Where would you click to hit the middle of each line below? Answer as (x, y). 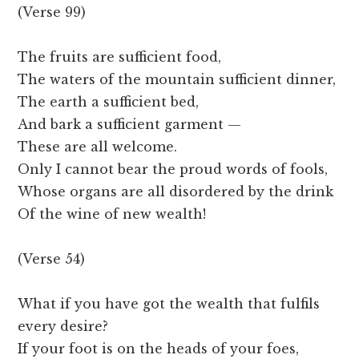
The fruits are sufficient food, (120, 57)
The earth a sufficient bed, (109, 102)
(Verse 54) (52, 259)
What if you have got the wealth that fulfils (169, 304)
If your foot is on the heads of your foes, (159, 349)
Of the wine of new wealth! (112, 214)
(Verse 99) (52, 12)
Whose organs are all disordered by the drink (176, 192)
